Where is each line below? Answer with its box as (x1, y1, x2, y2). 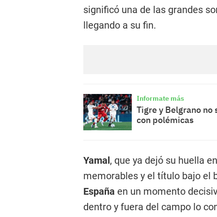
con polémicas (137, 114, 194, 125)
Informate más (137, 94, 184, 103)
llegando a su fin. (83, 19, 156, 31)
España (83, 186, 117, 197)
